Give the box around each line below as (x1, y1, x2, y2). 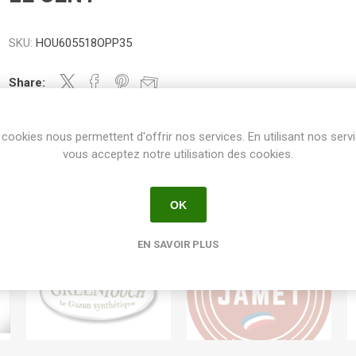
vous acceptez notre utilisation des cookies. (63, 147, 293, 161)
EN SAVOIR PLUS (137, 238, 219, 250)
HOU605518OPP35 (36, 36, 133, 50)
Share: (9, 75, 46, 90)
